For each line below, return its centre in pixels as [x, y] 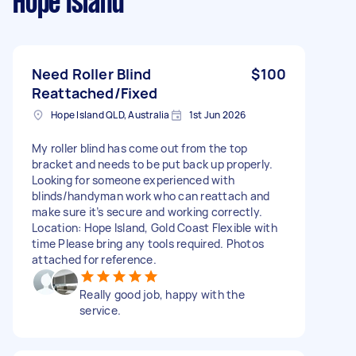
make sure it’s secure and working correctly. [147, 211]
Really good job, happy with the [162, 294]
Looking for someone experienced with [133, 180]
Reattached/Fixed [95, 93]
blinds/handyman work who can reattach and [151, 195]
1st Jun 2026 [217, 114]
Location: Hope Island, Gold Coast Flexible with [155, 227]
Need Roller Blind [92, 74]
